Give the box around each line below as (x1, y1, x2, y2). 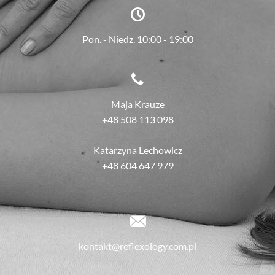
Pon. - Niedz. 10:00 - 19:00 (82, 33, 193, 45)
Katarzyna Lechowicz (93, 144, 182, 157)
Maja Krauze (110, 98, 165, 110)
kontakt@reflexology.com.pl (79, 240, 196, 252)
